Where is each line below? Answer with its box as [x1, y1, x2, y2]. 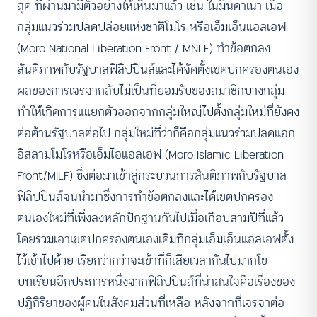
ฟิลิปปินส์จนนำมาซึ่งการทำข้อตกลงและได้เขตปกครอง [17, 187, 273, 207]
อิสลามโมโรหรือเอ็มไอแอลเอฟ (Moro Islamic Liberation [17, 144, 284, 164]
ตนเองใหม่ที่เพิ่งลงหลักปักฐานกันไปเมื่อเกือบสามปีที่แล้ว [17, 208, 284, 228]
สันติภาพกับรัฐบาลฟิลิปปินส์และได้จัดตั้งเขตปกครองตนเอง [17, 59, 299, 79]
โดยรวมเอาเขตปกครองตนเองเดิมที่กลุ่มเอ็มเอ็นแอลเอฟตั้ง [17, 229, 294, 249]
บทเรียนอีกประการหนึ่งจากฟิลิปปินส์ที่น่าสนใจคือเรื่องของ [17, 272, 295, 292]
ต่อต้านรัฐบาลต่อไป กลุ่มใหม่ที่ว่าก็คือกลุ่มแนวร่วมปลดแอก [17, 123, 295, 143]
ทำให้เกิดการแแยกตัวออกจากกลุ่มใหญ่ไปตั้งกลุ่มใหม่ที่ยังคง [17, 102, 299, 122]
